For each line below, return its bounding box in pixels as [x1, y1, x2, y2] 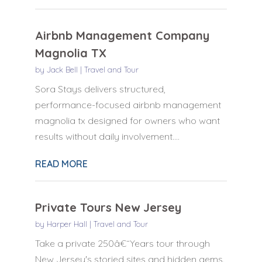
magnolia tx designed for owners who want [35, 114, 220, 126]
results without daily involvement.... [35, 130, 180, 142]
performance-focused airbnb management [35, 98, 221, 111]
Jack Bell [46, 64, 78, 74]
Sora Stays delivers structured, [35, 82, 166, 95]
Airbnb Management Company [35, 27, 209, 43]
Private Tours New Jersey [35, 199, 181, 215]
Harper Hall [46, 219, 87, 229]
